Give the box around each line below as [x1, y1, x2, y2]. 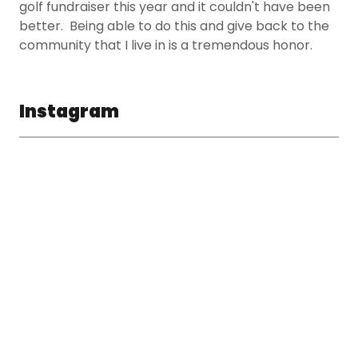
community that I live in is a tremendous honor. [19, 35, 312, 54]
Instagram [19, 98, 119, 124]
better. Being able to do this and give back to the [19, 16, 329, 35]
